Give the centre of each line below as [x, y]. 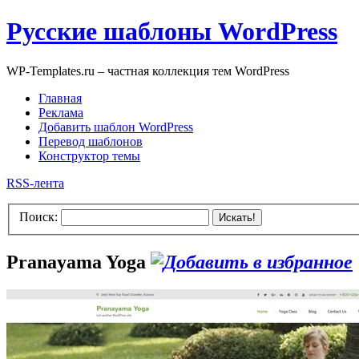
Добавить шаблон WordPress [116, 127]
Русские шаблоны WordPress [172, 32]
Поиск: [38, 217]
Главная [60, 98]
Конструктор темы [89, 155]
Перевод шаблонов [91, 141]
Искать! [237, 218]
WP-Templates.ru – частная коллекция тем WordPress [148, 71]
